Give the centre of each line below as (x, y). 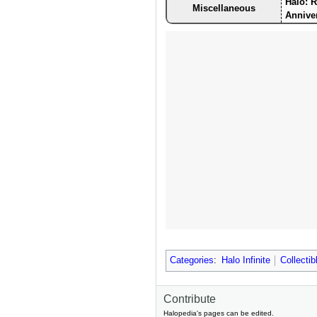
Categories (191, 261)
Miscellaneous (224, 9)
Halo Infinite (246, 261)
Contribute (190, 299)
